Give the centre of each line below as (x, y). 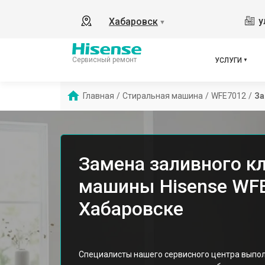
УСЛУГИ (228, 60)
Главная (98, 96)
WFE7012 (229, 96)
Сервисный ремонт (104, 59)
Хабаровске (131, 209)
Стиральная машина (163, 96)
